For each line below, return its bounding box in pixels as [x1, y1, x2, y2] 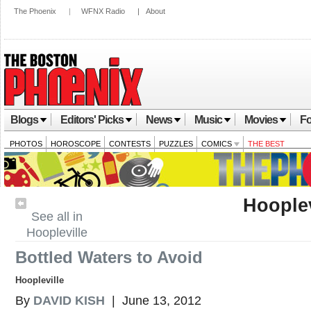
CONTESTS [109, 140, 151, 148]
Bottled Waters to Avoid [15, 248, 203, 267]
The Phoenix [14, 7, 56, 15]
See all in [31, 210, 83, 224]
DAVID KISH [33, 294, 105, 308]
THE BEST [248, 140, 285, 148]
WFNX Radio [81, 7, 125, 15]
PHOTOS [10, 140, 42, 148]
